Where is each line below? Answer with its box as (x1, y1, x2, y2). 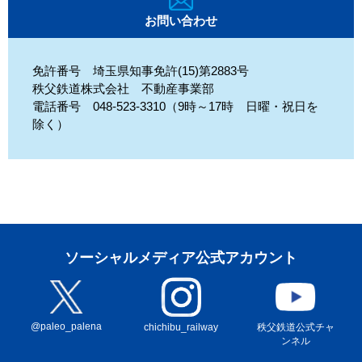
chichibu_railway (144, 322, 218, 334)
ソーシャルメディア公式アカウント (65, 250, 297, 266)
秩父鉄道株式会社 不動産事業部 (32, 82, 214, 95)
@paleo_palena (31, 321, 102, 332)
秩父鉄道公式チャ (257, 322, 335, 333)
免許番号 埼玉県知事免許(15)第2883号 (32, 64, 249, 78)
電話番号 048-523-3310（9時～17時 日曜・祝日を (32, 99, 318, 113)
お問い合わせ (145, 14, 217, 27)
